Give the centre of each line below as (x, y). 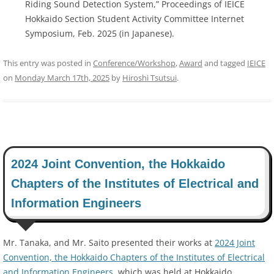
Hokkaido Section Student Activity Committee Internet (135, 18)
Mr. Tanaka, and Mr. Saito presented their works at (109, 242)
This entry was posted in (48, 63)
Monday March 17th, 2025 (62, 77)
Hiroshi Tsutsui (150, 77)
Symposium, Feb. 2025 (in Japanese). (100, 33)
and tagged (225, 63)
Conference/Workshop (134, 63)
